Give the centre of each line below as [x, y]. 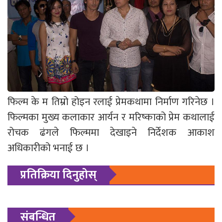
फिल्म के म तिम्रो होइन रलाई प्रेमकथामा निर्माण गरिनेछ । [111, 102]
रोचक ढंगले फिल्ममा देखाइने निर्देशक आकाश [111, 132]
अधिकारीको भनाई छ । [48, 148]
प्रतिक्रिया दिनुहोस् [58, 175]
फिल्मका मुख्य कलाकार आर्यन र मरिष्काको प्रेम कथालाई [111, 117]
